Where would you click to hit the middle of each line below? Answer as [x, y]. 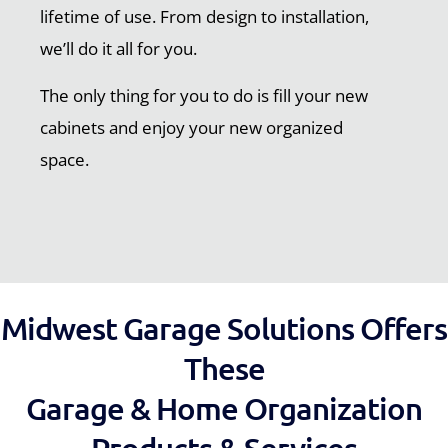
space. [64, 160]
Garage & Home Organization [224, 408]
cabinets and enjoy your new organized [191, 128]
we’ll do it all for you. [118, 49]
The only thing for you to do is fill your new [204, 96]
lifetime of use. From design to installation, [204, 17]
